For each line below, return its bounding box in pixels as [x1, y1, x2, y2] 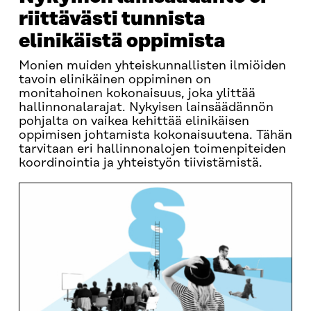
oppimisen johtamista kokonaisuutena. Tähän [18, 128, 292, 142]
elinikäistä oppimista [18, 31, 226, 52]
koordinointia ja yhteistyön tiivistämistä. [18, 156, 262, 170]
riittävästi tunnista [18, 8, 205, 30]
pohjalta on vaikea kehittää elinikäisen [18, 115, 249, 128]
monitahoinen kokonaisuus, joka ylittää [18, 87, 255, 101]
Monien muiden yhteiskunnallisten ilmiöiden [18, 59, 286, 73]
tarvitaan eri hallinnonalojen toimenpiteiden [18, 142, 286, 156]
